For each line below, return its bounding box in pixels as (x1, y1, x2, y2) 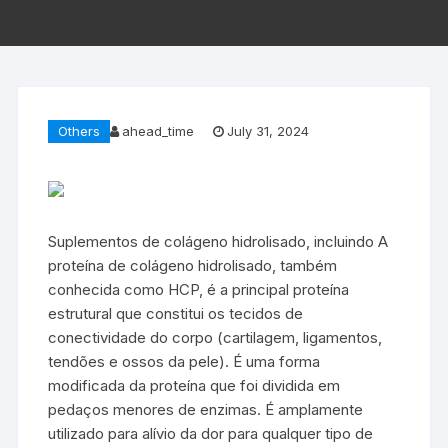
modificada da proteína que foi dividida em (48, 375, 341, 395)
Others (58, 122, 101, 139)
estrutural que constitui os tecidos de (48, 303, 304, 323)
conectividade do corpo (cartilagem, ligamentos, (48, 327, 383, 347)
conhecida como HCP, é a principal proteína (48, 279, 350, 299)
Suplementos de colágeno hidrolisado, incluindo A (48, 231, 389, 251)
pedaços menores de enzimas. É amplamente (48, 399, 364, 419)
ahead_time (122, 123, 195, 140)
